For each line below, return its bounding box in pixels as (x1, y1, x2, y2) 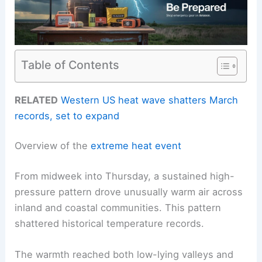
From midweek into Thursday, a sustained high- (15, 170, 235, 182)
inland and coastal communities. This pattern (15, 201, 222, 213)
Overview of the (15, 140, 91, 152)
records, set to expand (15, 109, 120, 122)
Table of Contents (21, 57, 120, 72)
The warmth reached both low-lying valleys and (15, 249, 234, 261)
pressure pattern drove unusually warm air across (15, 185, 243, 198)
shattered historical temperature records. (15, 217, 205, 229)
